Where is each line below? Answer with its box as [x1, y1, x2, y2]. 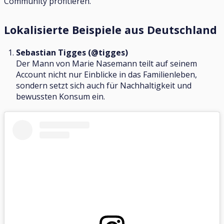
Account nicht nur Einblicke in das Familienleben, [16, 69, 197, 80]
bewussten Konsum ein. [16, 91, 107, 102]
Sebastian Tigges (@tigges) [16, 47, 128, 58]
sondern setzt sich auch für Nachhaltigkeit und [16, 80, 191, 91]
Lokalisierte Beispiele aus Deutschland [4, 22, 217, 37]
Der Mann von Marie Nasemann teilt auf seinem [16, 58, 197, 69]
